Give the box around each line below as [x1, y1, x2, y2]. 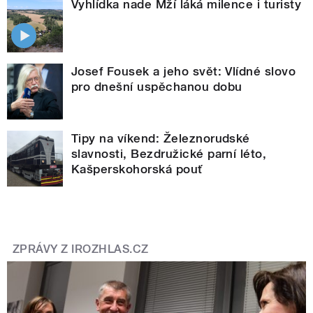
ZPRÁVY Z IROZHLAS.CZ [13, 242, 149, 256]
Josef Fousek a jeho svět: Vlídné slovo [71, 64, 296, 78]
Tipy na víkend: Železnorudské [71, 131, 250, 145]
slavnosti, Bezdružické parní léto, [71, 146, 267, 161]
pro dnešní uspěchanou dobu [71, 79, 242, 94]
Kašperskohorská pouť [71, 161, 203, 176]
